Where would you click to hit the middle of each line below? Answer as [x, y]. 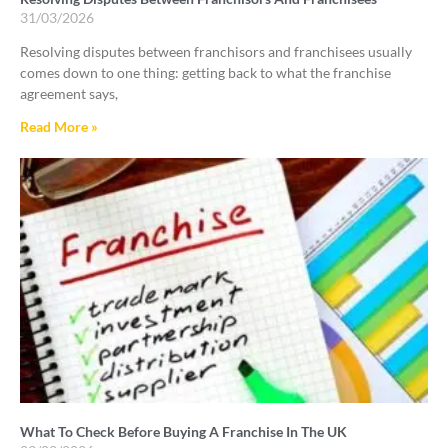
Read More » [59, 127]
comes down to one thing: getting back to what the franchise [205, 73]
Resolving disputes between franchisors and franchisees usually [216, 52]
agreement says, [69, 94]
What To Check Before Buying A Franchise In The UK [183, 431]
